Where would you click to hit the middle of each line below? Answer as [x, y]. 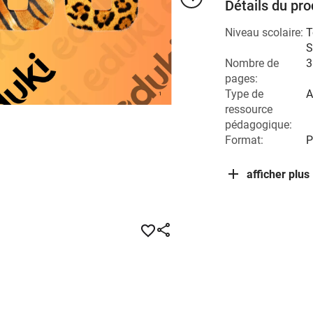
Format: [244, 140]
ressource [249, 109]
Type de [244, 94]
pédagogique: [259, 125]
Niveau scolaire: [264, 32]
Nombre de [252, 63]
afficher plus [278, 174]
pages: [241, 79]
